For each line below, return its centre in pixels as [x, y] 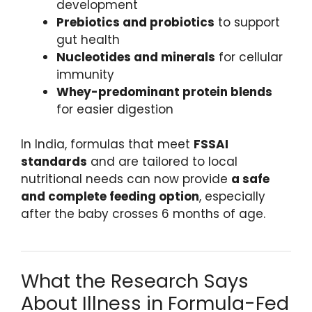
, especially [232, 197]
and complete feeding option [110, 197]
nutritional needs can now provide [126, 179]
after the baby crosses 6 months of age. [143, 214]
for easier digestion [115, 109]
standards [54, 162]
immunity [85, 74]
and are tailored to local [162, 162]
